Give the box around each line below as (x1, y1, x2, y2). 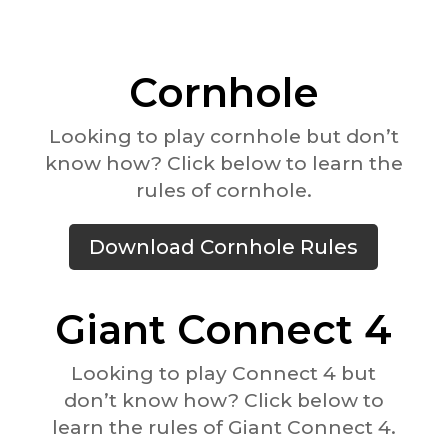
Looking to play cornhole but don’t (48, 125, 399, 149)
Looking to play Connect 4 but (71, 362, 377, 386)
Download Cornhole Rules (89, 235, 359, 260)
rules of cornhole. (135, 179, 312, 203)
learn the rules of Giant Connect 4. (51, 416, 396, 440)
